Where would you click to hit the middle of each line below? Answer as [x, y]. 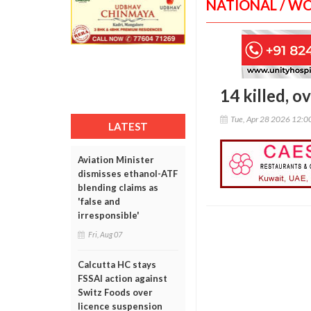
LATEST [128, 126]
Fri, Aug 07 [105, 234]
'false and [99, 201]
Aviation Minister [116, 160]
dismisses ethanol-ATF [128, 174]
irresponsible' [109, 215]
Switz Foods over [115, 292]
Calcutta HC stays [117, 264]
